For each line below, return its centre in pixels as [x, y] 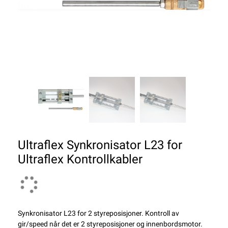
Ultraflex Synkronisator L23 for [100, 145]
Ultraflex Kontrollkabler [80, 160]
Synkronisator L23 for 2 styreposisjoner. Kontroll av [98, 213]
